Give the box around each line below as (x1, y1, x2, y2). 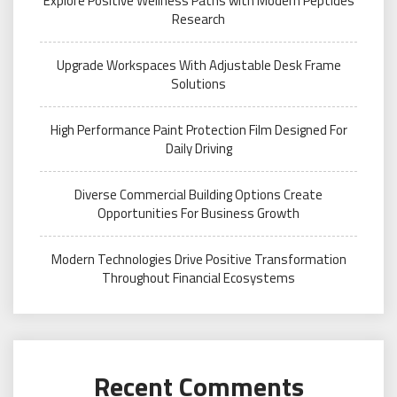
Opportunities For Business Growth (97, 203, 300, 223)
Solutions (171, 74, 226, 94)
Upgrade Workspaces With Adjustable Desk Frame (56, 55, 341, 75)
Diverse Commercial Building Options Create (74, 184, 323, 205)
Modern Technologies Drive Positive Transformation (51, 249, 346, 269)
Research (172, 9, 225, 29)
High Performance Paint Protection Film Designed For (50, 120, 347, 140)
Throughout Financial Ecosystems (102, 268, 295, 288)
